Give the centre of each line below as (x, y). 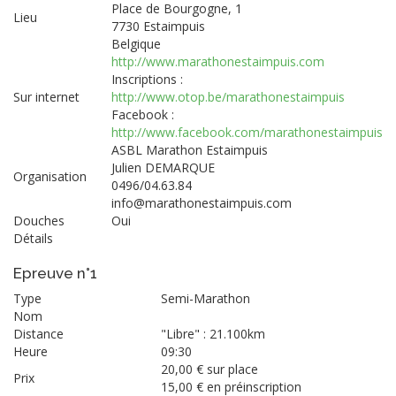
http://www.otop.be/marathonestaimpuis (228, 96)
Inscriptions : (147, 79)
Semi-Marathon (206, 298)
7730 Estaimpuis (158, 26)
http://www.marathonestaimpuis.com (218, 61)
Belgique (136, 43)
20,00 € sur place (209, 369)
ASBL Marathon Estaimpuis (190, 149)
